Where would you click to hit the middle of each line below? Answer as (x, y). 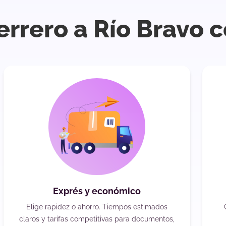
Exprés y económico (97, 191)
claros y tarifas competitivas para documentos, (97, 219)
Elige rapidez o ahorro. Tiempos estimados (97, 207)
